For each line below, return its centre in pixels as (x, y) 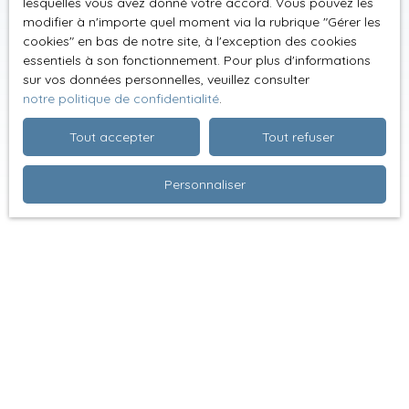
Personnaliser (204, 184)
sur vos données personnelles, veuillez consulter (166, 79)
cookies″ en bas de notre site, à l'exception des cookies (190, 41)
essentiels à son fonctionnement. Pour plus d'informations (197, 60)
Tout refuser (298, 136)
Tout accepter (111, 136)
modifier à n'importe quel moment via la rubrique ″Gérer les (202, 22)
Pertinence (68, 308)
